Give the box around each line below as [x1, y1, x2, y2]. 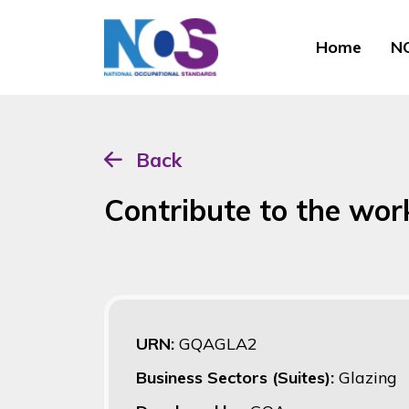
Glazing [339, 366, 397, 388]
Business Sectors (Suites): [136, 366, 339, 388]
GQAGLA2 [179, 332, 257, 354]
